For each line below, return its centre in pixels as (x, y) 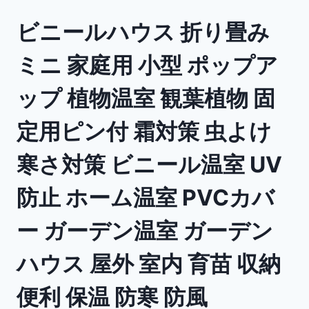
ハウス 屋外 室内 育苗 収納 (149, 263)
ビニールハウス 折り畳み (143, 32)
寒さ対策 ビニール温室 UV (149, 164)
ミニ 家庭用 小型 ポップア (147, 65)
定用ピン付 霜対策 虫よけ (144, 131)
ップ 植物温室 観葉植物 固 (146, 98)
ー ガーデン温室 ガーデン (145, 230)
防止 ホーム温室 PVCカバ (146, 197)
